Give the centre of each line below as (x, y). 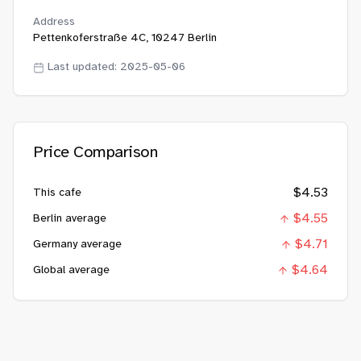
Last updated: (84, 67)
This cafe (57, 193)
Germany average (77, 245)
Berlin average (70, 219)
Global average (71, 270)
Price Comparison (95, 153)
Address (54, 22)
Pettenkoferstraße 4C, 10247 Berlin (125, 38)
